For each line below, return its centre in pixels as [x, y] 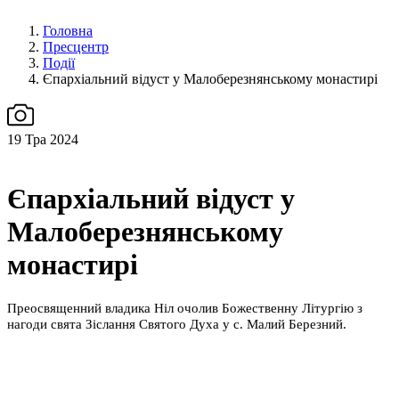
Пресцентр [76, 46]
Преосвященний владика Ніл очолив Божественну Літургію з [185, 309]
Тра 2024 [50, 139]
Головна [68, 30]
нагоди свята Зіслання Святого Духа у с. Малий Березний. [177, 325]
